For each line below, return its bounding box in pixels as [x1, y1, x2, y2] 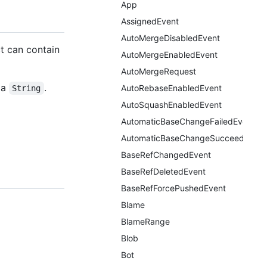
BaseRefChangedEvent [121, 150, 211, 160]
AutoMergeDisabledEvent [121, 33, 220, 43]
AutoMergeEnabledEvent [121, 49, 218, 60]
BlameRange [121, 216, 170, 226]
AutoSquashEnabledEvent [121, 100, 222, 110]
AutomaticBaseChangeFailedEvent [121, 116, 255, 126]
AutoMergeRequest [121, 66, 196, 76]
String [12, 83, 41, 94]
